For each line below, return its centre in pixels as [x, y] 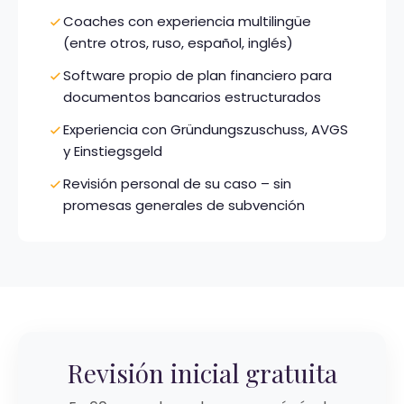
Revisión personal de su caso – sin [177, 184]
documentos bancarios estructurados [192, 97]
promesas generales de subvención [184, 205]
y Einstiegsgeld [113, 151]
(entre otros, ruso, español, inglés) [178, 43]
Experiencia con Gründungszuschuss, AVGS [206, 129]
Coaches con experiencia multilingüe [187, 21]
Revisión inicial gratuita [202, 373]
